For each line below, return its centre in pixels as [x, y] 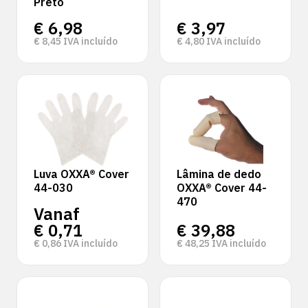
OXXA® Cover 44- [222, 188]
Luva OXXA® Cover [81, 174]
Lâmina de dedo [219, 174]
